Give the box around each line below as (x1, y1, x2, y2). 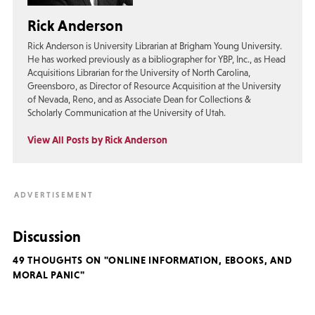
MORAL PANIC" (13, 269, 85, 281)
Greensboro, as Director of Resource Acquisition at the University (27, 81, 281, 92)
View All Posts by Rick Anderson (27, 134, 167, 146)
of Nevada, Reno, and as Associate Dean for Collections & (27, 94, 251, 105)
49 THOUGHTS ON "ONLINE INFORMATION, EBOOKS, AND (13, 255, 292, 266)
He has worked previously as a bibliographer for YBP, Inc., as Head (27, 54, 285, 65)
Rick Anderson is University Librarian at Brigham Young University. (27, 41, 282, 52)
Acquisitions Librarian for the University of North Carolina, (27, 67, 250, 79)
